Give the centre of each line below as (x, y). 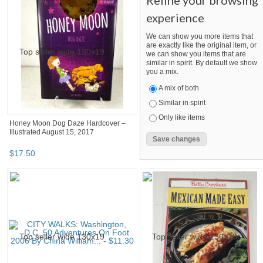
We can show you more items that (200, 37)
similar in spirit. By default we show (202, 63)
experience (175, 18)
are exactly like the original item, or (201, 45)
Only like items (182, 118)
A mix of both (179, 88)
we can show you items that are (196, 54)
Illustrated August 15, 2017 (52, 132)
